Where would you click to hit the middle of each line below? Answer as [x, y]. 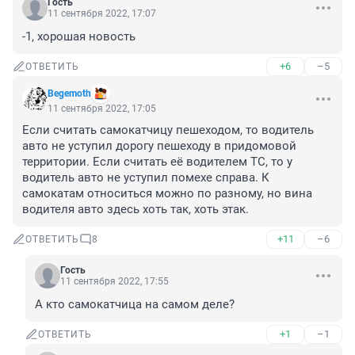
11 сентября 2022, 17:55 [115, 282]
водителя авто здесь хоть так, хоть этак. [136, 210]
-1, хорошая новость [79, 37]
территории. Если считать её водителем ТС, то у [157, 162]
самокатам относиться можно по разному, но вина [167, 194]
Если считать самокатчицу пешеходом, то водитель [168, 130]
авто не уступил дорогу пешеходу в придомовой [159, 146]
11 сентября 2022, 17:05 [102, 109]
